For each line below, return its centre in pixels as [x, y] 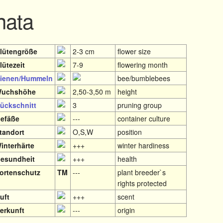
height [127, 91]
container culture [144, 118]
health [127, 159]
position [130, 132]
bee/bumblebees [144, 78]
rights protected [142, 183]
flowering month [143, 64]
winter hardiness [144, 145]
